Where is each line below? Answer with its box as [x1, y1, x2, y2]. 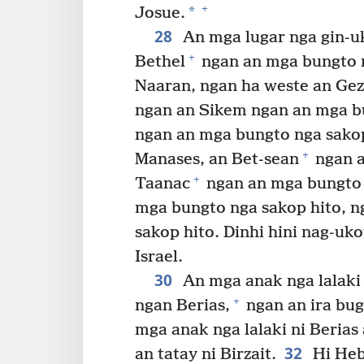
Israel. [135, 247, 183, 266]
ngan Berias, [135, 296, 230, 315]
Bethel [135, 52, 185, 71]
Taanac [135, 174, 190, 193]
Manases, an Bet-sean [135, 149, 299, 169]
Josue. [135, 3, 185, 23]
